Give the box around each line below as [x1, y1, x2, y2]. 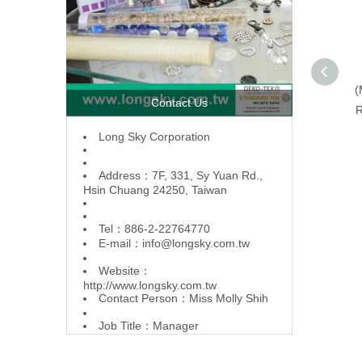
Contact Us [151, 95, 208, 109]
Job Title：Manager [99, 318, 199, 332]
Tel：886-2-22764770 [99, 221, 210, 235]
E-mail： [99, 236, 142, 250]
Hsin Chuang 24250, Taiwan [83, 183, 227, 196]
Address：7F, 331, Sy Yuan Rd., [99, 168, 263, 182]
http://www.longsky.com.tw [83, 278, 217, 292]
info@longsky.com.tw [142, 236, 250, 250]
